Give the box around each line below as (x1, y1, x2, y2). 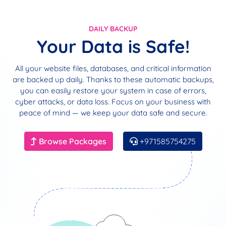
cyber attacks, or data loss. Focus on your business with (15, 96, 211, 106)
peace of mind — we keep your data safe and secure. (19, 107, 207, 118)
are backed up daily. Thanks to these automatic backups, (12, 74, 214, 84)
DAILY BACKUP (89, 24, 137, 33)
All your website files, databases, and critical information (15, 63, 211, 73)
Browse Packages (36, 136, 106, 146)
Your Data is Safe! (36, 35, 190, 58)
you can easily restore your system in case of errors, (20, 85, 206, 95)
